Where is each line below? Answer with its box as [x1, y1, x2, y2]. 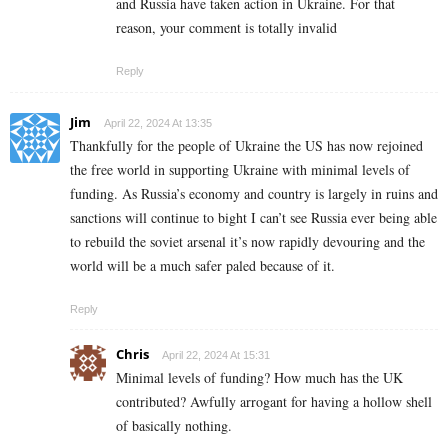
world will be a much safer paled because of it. [70, 256, 335, 276]
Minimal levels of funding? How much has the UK [116, 368, 403, 388]
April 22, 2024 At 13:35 [104, 117, 212, 130]
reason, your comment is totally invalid [116, 18, 337, 38]
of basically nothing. [116, 416, 232, 436]
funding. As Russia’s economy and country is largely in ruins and [70, 184, 438, 204]
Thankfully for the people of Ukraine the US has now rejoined [70, 136, 423, 156]
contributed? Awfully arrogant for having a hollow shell [116, 392, 432, 412]
